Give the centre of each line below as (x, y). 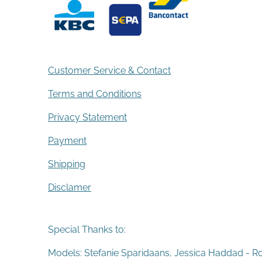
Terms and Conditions (95, 94)
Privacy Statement (87, 118)
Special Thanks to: (87, 230)
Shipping (67, 164)
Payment (67, 141)
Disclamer (70, 188)
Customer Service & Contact (109, 71)
